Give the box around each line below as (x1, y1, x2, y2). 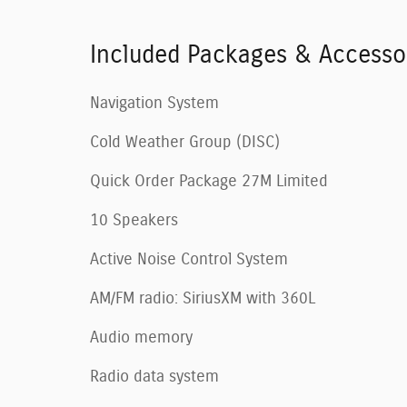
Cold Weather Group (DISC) (90, 134, 280, 151)
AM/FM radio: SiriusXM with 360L (90, 290, 315, 307)
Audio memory (90, 329, 193, 346)
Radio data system (90, 368, 219, 385)
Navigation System (90, 94, 219, 112)
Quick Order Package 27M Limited (90, 173, 328, 190)
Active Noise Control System (90, 251, 288, 268)
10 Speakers (90, 212, 178, 229)
